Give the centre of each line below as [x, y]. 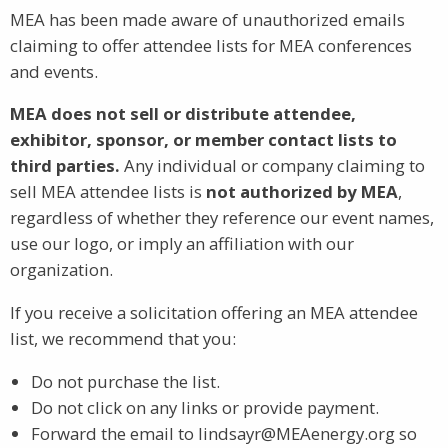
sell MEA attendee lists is [108, 192]
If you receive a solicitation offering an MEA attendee [214, 313]
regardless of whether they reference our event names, [222, 218]
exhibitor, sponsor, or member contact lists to [203, 140]
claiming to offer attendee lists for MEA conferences [211, 45]
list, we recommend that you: [123, 339]
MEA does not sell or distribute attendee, [183, 114]
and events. [54, 71]
